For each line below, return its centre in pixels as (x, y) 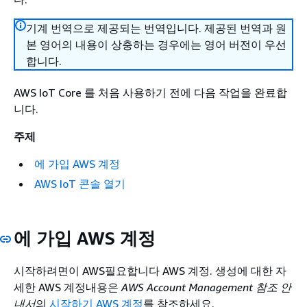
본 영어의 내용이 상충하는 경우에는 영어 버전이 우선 (156, 45)
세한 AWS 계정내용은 (67, 287)
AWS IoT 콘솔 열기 (80, 184)
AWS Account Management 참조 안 (206, 287)
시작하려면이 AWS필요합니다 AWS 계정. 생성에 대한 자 (150, 270)
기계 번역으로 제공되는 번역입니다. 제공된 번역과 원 (156, 28)
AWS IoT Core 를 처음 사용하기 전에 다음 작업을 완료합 (150, 93)
